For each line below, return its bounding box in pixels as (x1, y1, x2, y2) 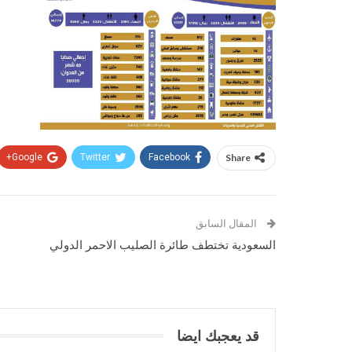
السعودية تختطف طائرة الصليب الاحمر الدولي (49, 237, 276, 252)
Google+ (12, 151, 42, 163)
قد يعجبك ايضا (177, 328, 259, 344)
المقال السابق (196, 217, 259, 229)
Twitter (80, 151, 110, 163)
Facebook (148, 151, 190, 163)
